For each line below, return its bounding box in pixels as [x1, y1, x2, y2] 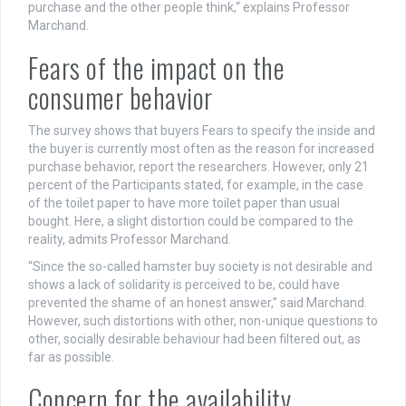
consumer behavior [28, 77, 213, 119]
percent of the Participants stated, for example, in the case [28, 178, 363, 193]
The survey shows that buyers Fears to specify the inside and [28, 123, 375, 139]
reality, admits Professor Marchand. [28, 232, 231, 247]
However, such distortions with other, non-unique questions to [28, 314, 378, 329]
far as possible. [28, 350, 114, 365]
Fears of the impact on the [28, 47, 285, 89]
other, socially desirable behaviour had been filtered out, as [28, 332, 361, 347]
